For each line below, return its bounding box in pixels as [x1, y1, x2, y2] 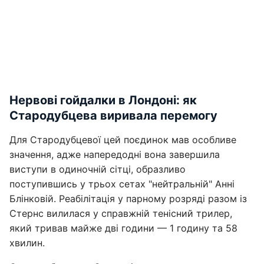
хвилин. [9, 237, 45, 249]
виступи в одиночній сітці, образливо [9, 163, 186, 175]
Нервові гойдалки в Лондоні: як [9, 93, 197, 107]
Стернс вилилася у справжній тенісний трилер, [9, 207, 232, 219]
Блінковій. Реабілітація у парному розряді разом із [9, 193, 247, 204]
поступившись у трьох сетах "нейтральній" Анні [9, 178, 235, 190]
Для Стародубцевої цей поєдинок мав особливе [9, 134, 236, 146]
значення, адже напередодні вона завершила [9, 148, 220, 160]
